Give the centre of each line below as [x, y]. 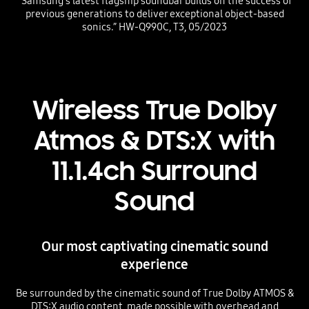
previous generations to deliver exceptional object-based [154, 13]
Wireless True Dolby [154, 111]
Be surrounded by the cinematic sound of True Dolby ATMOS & [154, 293]
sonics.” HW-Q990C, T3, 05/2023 [154, 27]
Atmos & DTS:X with [154, 141]
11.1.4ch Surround [154, 171]
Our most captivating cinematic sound [154, 247]
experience [154, 265]
